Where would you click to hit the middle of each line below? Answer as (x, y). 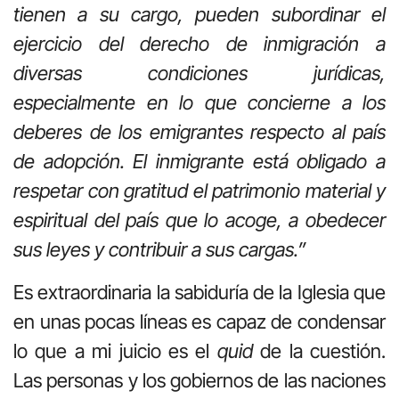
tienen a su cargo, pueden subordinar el (199, 15)
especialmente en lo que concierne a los (199, 103)
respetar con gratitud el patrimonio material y (199, 191)
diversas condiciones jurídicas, (199, 73)
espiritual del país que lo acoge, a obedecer (199, 220)
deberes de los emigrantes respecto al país (199, 132)
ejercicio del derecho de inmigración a (199, 44)
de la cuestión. (319, 350)
